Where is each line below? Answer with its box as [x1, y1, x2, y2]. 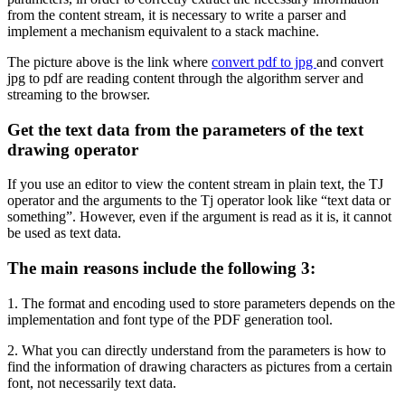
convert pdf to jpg [212, 53, 316, 70]
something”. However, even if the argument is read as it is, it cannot [7, 209, 391, 225]
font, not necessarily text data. [7, 374, 176, 391]
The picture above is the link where [7, 53, 212, 70]
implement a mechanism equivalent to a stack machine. [7, 23, 319, 39]
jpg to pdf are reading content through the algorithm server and [7, 70, 363, 86]
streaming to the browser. [7, 86, 150, 102]
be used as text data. [7, 225, 121, 241]
